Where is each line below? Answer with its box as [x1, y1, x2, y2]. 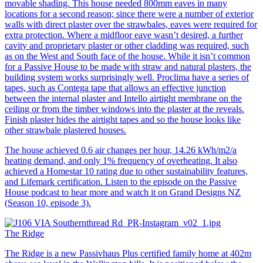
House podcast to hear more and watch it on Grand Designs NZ [5, 187, 241, 197]
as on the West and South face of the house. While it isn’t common [5, 50, 250, 61]
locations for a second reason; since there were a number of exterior [5, 8, 254, 19]
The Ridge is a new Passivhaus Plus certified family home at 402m [5, 248, 251, 258]
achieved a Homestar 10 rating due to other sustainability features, [5, 166, 248, 176]
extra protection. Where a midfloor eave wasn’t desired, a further [5, 29, 243, 40]
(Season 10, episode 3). [5, 197, 91, 208]
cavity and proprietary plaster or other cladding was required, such [5, 40, 249, 50]
